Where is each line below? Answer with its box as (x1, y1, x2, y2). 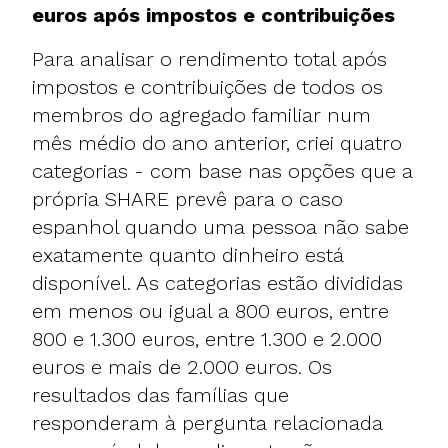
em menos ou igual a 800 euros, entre (32, 298, 389, 323)
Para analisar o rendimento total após (32, 46, 387, 71)
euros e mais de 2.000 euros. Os (32, 354, 332, 379)
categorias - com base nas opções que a (32, 158, 413, 183)
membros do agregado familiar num (32, 102, 371, 127)
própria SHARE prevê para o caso (32, 186, 343, 211)
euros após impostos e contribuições (32, 2, 395, 27)
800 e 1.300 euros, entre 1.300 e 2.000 (32, 326, 382, 351)
